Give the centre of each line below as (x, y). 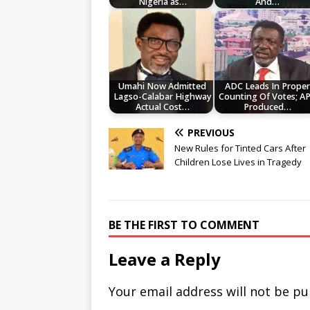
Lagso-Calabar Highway (162, 97)
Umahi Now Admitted (163, 86)
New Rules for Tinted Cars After (240, 148)
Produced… (268, 107)
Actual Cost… (162, 107)
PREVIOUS (211, 133)
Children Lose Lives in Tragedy (238, 162)
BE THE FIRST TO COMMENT (184, 225)
